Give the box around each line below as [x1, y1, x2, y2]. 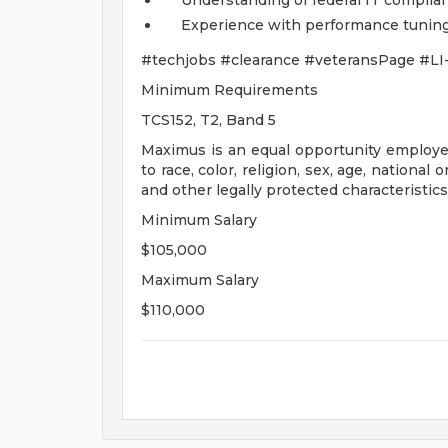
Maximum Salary [141, 271, 259, 289]
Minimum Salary [141, 211, 257, 229]
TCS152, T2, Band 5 [141, 111, 276, 129]
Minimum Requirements [141, 81, 318, 99]
